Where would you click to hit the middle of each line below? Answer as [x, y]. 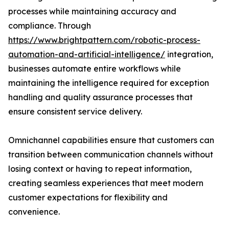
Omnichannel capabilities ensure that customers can [111, 140]
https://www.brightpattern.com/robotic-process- [104, 40]
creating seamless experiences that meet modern [106, 183]
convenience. [34, 212]
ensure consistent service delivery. [75, 112]
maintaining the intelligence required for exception [109, 83]
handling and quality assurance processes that [100, 97]
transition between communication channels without [111, 155]
